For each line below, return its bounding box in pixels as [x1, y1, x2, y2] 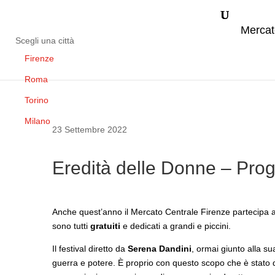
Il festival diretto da [52, 243, 128, 254]
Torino [25, 95, 48, 105]
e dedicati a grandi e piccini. [120, 220, 231, 231]
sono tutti [52, 220, 90, 231]
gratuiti [90, 220, 120, 231]
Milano [25, 116, 50, 126]
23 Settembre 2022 [52, 125, 127, 135]
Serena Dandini [128, 243, 192, 254]
